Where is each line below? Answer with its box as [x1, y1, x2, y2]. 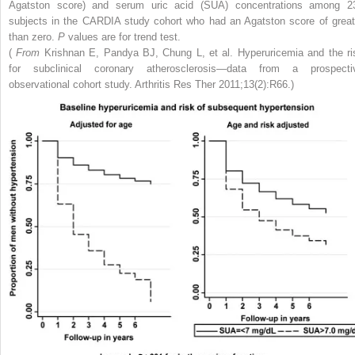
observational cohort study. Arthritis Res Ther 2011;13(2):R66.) [9, 78, 294, 90]
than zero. [9, 30, 58, 43]
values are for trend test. [68, 30, 181, 43]
